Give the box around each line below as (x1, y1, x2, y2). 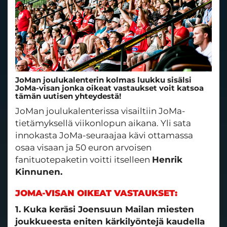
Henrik (152, 155, 182, 165)
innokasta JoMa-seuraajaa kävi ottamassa (15, 130, 193, 141)
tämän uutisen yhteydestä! (15, 91, 121, 101)
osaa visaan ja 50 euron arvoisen (15, 142, 152, 153)
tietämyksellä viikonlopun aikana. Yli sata (15, 118, 191, 129)
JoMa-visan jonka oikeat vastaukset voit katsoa (15, 83, 204, 93)
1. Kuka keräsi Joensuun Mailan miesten (15, 204, 194, 214)
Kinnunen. (15, 167, 62, 177)
